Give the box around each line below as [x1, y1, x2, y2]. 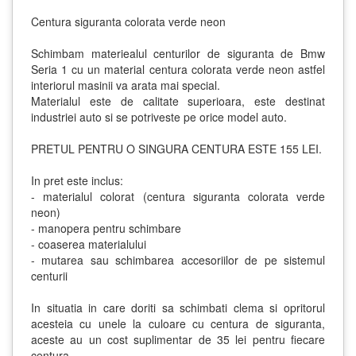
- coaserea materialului [31, 235, 146, 252]
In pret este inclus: [31, 172, 123, 188]
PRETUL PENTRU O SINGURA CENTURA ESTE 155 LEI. [31, 140, 322, 157]
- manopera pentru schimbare [31, 219, 181, 236]
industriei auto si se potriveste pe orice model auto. [31, 108, 287, 125]
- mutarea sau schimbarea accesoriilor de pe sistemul [31, 251, 325, 268]
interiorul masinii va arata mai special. [31, 76, 220, 93]
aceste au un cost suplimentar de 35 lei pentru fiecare [31, 331, 325, 347]
